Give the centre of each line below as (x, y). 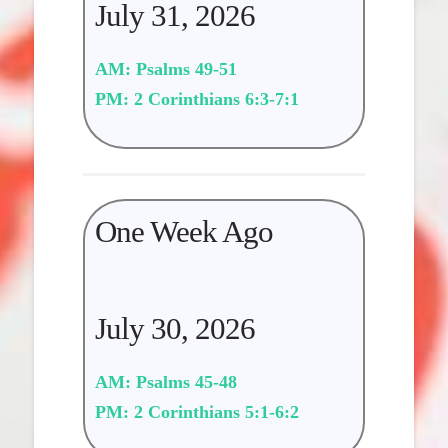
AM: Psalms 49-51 (166, 68)
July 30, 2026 (175, 329)
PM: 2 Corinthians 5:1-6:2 (197, 411)
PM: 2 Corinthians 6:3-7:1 (197, 98)
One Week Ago (184, 232)
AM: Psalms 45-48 (166, 381)
